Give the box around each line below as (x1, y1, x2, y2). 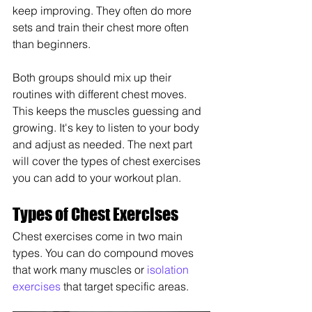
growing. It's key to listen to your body (13, 120, 202, 135)
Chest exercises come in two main (13, 229, 185, 244)
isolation (147, 263, 192, 277)
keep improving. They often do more (13, 3, 194, 18)
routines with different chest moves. (13, 87, 189, 102)
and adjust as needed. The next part (13, 137, 195, 152)
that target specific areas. (61, 279, 189, 294)
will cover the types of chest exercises (13, 154, 203, 169)
